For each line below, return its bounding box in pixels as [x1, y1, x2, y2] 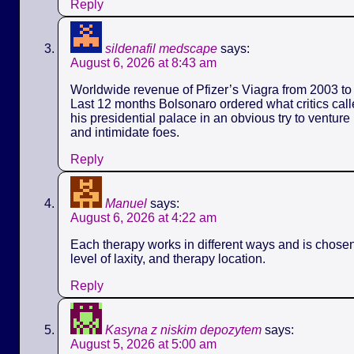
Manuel [105, 196, 147, 210]
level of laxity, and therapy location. [70, 251, 265, 265]
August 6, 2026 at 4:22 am [70, 210, 217, 224]
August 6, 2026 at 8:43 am [70, 55, 217, 70]
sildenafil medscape [105, 41, 217, 55]
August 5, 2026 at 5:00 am [70, 337, 217, 351]
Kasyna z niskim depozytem [105, 322, 262, 337]
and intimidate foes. [70, 125, 179, 139]
